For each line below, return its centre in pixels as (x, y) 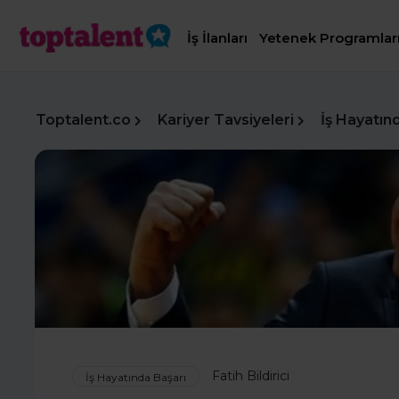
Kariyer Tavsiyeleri (226, 120)
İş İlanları (218, 38)
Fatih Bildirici (251, 376)
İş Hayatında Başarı (136, 378)
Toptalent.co (83, 120)
